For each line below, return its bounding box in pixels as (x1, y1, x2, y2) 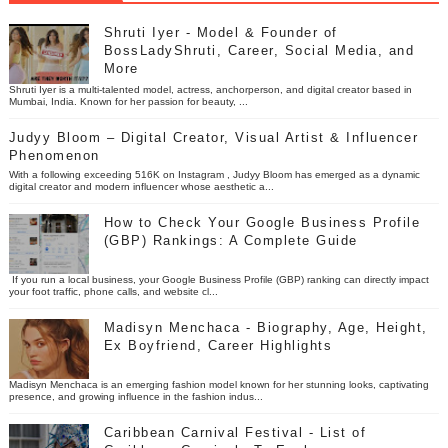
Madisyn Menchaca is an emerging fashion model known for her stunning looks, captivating (8, 378, 429, 390)
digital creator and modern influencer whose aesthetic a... (8, 180, 274, 192)
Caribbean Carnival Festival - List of (103, 424, 367, 440)
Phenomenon (8, 147, 100, 163)
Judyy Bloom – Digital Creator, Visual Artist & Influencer (8, 129, 419, 145)
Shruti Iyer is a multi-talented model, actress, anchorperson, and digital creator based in (8, 83, 412, 95)
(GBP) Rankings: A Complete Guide (103, 232, 358, 248)
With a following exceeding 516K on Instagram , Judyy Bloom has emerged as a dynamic (8, 168, 420, 180)
